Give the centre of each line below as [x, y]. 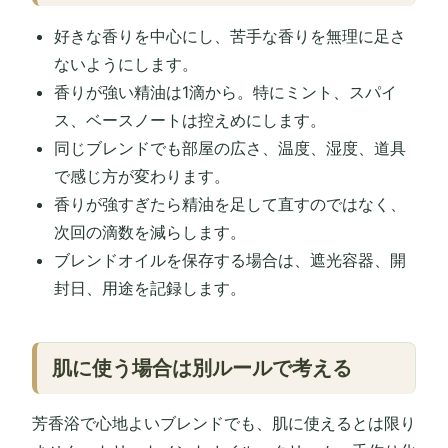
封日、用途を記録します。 [149, 287]
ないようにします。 [125, 63]
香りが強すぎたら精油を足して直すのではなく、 [229, 203]
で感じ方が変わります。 [141, 175]
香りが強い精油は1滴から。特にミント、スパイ [225, 91]
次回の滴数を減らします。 [149, 231]
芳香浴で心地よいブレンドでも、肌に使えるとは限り [224, 423]
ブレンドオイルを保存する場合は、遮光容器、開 [229, 259]
